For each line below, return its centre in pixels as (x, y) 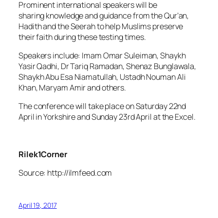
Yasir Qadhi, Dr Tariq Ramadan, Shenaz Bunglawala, (108, 66)
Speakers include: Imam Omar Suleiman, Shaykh (102, 56)
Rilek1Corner (43, 154)
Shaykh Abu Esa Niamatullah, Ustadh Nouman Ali (102, 77)
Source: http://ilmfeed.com (65, 173)
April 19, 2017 (38, 205)
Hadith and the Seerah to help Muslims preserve (101, 26)
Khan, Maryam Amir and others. (73, 88)
